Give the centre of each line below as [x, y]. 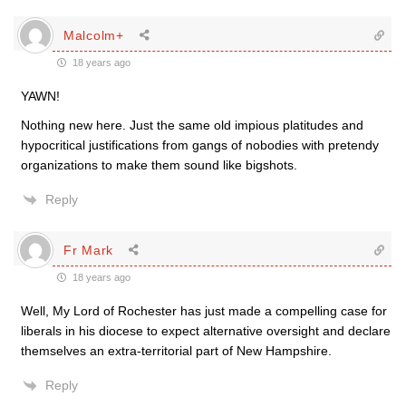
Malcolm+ [94, 35]
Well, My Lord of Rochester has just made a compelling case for [204, 311]
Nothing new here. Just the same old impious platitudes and [192, 125]
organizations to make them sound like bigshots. [159, 165]
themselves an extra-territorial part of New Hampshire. [176, 351]
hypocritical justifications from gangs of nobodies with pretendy [200, 145]
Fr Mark [88, 250]
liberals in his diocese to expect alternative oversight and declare [206, 331]
